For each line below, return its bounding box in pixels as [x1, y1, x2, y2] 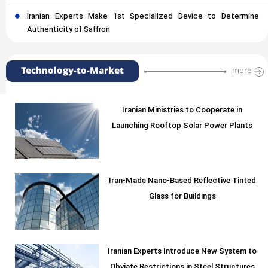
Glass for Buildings [148, 191, 216, 203]
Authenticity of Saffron [27, 24, 110, 36]
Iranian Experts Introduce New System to [108, 246, 257, 258]
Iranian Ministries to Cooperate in [122, 105, 242, 117]
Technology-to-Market [21, 64, 124, 78]
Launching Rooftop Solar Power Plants [112, 120, 252, 132]
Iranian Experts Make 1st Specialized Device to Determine [27, 11, 259, 23]
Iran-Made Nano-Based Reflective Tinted [108, 175, 256, 187]
